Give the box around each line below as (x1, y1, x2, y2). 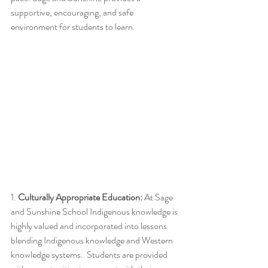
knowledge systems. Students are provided (11, 247, 169, 261)
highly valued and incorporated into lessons (11, 218, 169, 233)
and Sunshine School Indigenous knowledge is (11, 204, 179, 218)
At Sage (142, 190, 175, 204)
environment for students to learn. (11, 19, 137, 33)
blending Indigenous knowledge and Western (11, 233, 175, 247)
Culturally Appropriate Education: (16, 190, 142, 204)
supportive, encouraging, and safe (11, 5, 135, 19)
